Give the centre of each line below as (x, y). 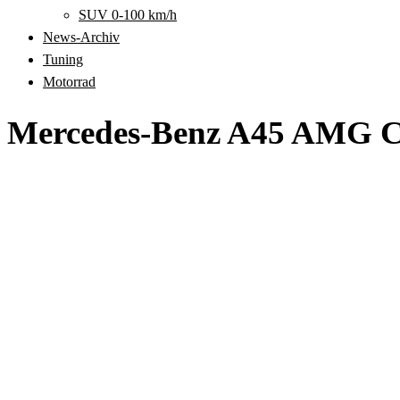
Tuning (63, 59)
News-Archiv (81, 37)
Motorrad (69, 82)
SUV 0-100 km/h (128, 15)
